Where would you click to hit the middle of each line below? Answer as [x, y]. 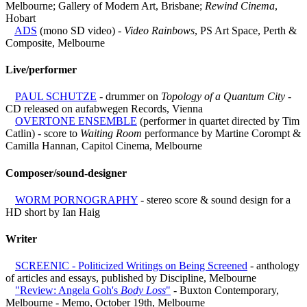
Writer [21, 239]
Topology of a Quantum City [223, 97]
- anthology [273, 266]
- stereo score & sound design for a [214, 199]
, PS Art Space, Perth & [246, 30]
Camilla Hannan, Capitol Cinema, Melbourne [104, 146]
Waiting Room [111, 134]
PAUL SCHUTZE [56, 97]
